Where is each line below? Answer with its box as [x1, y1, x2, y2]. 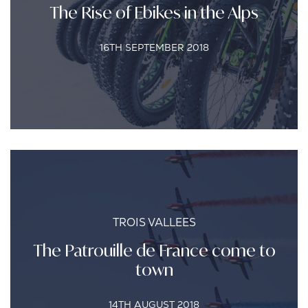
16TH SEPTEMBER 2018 [99, 41, 209, 54]
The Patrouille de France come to [32, 240, 276, 261]
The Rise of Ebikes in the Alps [49, 2, 258, 23]
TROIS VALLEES [112, 215, 196, 230]
